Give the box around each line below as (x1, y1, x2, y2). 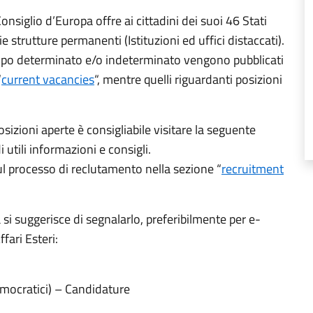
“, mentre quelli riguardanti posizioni (94, 70, 282, 89)
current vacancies (1, 70, 94, 89)
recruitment (221, 159, 284, 178)
